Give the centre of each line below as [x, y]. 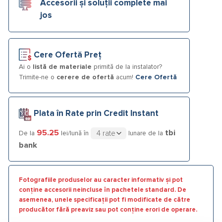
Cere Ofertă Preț [68, 55]
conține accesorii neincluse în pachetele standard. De [103, 190]
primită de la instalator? [127, 67]
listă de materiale [62, 67]
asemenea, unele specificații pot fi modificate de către [105, 200]
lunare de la [146, 133]
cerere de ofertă [85, 77]
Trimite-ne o [38, 77]
